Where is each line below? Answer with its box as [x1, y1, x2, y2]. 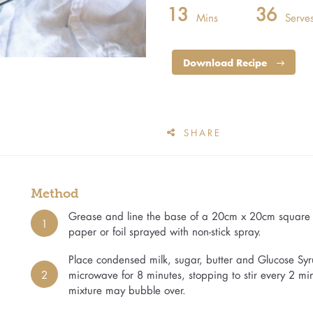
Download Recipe [183, 56, 270, 71]
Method [31, 186, 79, 201]
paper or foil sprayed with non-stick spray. [68, 224, 261, 238]
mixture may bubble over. [68, 282, 186, 297]
